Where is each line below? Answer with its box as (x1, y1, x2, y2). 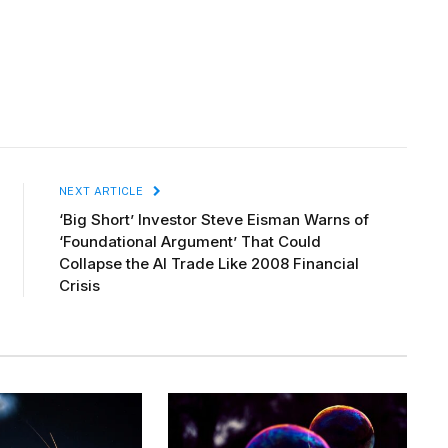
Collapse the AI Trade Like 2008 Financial (59, 254, 359, 274)
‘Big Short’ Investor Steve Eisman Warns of (59, 210, 369, 230)
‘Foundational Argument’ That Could (59, 232, 321, 252)
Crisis (59, 276, 100, 296)
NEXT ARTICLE (59, 185, 147, 198)
